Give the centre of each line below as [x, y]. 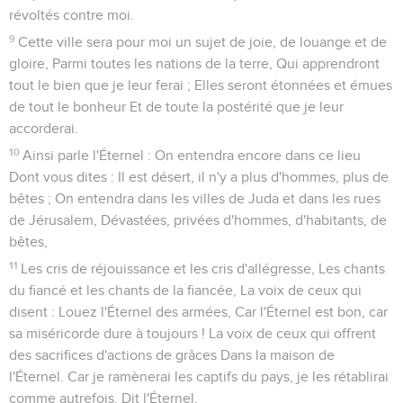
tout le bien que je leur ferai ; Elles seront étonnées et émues [201, 85]
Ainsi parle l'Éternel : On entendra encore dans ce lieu [192, 155]
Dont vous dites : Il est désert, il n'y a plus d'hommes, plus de [199, 177]
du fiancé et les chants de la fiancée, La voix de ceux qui [185, 290]
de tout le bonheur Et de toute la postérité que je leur [176, 107]
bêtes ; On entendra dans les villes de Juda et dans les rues [195, 198]
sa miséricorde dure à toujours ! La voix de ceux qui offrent [193, 333]
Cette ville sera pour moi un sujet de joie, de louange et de [203, 42]
